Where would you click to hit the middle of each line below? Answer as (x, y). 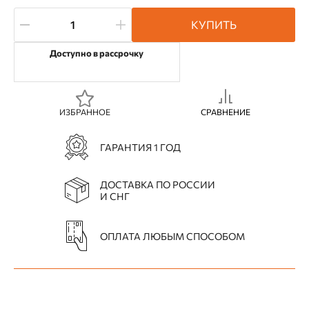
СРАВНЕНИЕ (225, 112)
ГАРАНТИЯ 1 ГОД (140, 147)
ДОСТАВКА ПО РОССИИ (157, 185)
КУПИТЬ (213, 25)
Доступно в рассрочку (97, 53)
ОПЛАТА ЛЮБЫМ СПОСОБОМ (172, 236)
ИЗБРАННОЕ (84, 112)
